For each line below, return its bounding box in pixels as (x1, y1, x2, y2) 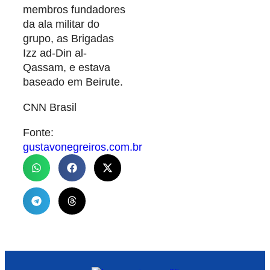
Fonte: (23, 127, 54, 139)
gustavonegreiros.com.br (23, 141, 142, 154)
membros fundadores (23, 4, 125, 16)
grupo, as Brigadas (23, 33, 114, 45)
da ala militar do (23, 18, 99, 31)
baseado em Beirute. (23, 76, 123, 89)
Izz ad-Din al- (23, 47, 87, 60)
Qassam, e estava (23, 61, 110, 74)
